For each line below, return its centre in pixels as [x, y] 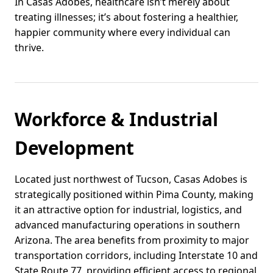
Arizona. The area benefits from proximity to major [132, 240]
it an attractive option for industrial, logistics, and [128, 210]
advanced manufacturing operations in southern [127, 225]
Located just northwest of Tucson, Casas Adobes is [131, 179]
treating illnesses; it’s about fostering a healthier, [126, 17]
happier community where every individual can [122, 33]
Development [74, 148]
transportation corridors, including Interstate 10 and [136, 256]
